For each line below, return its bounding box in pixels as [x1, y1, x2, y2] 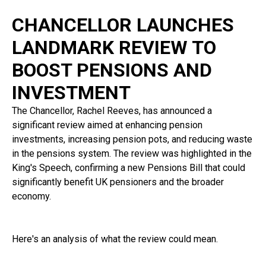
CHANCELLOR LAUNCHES [12, 13, 234, 36]
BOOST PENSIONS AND [12, 58, 212, 81]
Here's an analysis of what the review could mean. [12, 233, 218, 245]
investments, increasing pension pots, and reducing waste [12, 133, 252, 145]
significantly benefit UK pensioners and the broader [12, 176, 224, 188]
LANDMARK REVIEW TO [12, 36, 216, 59]
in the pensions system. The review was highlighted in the [12, 147, 252, 159]
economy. [12, 190, 51, 202]
